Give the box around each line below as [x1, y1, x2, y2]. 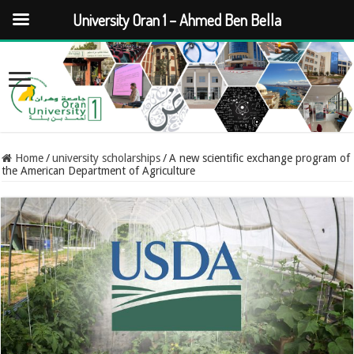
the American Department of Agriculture [2, 164, 196, 178]
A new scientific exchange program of [169, 152, 351, 165]
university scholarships [52, 152, 161, 165]
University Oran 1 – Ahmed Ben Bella [73, 9, 281, 30]
